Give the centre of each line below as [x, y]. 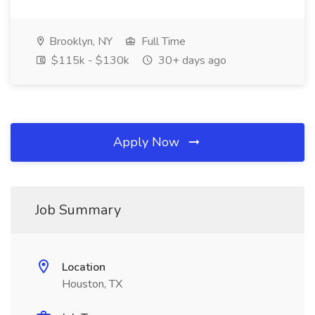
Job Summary [78, 210]
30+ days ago [191, 60]
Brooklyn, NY [79, 41]
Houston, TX [92, 284]
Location [84, 267]
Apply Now [148, 142]
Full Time [162, 41]
